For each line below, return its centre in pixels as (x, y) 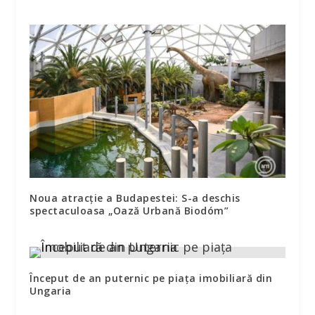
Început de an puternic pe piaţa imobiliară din (151, 278)
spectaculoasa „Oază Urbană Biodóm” (129, 210)
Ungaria (51, 290)
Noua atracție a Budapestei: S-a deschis (135, 198)
